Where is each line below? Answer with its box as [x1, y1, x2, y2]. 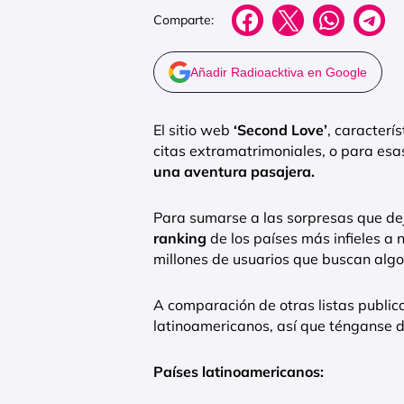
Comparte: [153, 12, 214, 29]
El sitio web [153, 120, 234, 139]
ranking [153, 228, 207, 247]
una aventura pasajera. [153, 161, 315, 180]
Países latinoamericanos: [153, 362, 324, 381]
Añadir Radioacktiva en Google [190, 64, 367, 79]
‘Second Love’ [234, 120, 327, 139]
